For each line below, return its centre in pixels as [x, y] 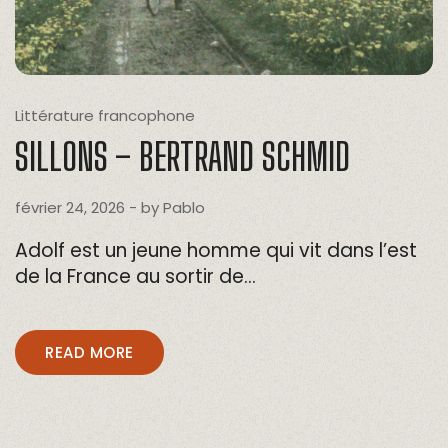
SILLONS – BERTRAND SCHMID [182, 156]
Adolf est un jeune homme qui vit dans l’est [216, 250]
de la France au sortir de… [135, 276]
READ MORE [89, 352]
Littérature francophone [105, 115]
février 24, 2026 [70, 207]
